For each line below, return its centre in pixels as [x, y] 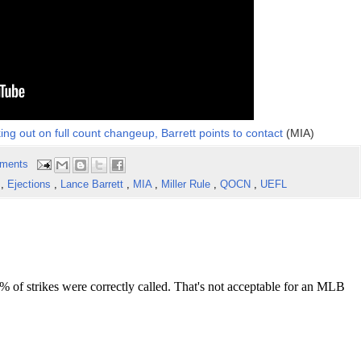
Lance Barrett [93, 185]
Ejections [30, 185]
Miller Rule [187, 185]
